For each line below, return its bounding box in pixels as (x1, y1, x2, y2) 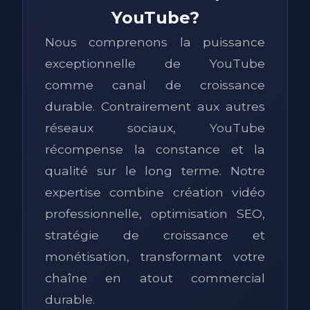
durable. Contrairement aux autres (45, 99, 265, 113)
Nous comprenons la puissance (45, 35, 265, 49)
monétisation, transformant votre (45, 249, 265, 264)
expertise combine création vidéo (45, 185, 265, 199)
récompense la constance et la (45, 142, 265, 156)
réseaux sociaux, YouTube (45, 120, 265, 135)
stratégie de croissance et (45, 228, 265, 242)
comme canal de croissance (45, 77, 265, 92)
